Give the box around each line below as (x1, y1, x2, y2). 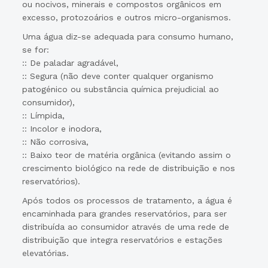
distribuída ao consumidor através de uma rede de (22, 222, 230, 232)
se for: (22, 45, 50, 54)
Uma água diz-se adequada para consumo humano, (22, 32, 234, 41)
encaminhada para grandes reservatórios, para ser (22, 209, 227, 218)
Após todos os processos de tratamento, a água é (22, 196, 233, 205)
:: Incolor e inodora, (22, 124, 102, 133)
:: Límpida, (22, 111, 65, 120)
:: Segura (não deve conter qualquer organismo (22, 71, 214, 81)
